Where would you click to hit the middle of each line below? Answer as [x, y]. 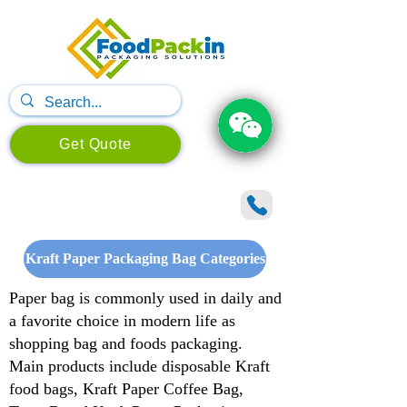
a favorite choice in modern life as [122, 321]
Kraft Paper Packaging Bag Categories [145, 258]
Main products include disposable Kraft [139, 366]
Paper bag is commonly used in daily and [145, 298]
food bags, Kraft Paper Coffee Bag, [126, 389]
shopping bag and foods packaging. [126, 343]
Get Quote [95, 144]
